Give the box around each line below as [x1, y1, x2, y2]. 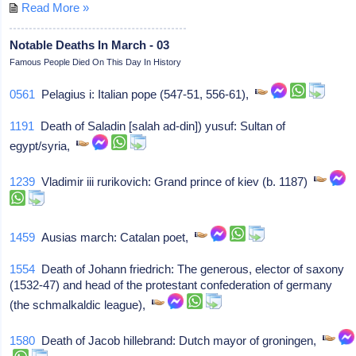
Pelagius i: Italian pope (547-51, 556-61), [35, 87, 256, 101]
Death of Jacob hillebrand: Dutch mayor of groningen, [35, 333, 323, 347]
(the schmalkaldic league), [10, 297, 153, 311]
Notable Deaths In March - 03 [10, 37, 170, 52]
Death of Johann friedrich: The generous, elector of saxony [35, 261, 345, 276]
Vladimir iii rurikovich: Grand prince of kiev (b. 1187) [35, 174, 315, 188]
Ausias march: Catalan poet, [35, 230, 195, 244]
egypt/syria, [10, 138, 77, 153]
